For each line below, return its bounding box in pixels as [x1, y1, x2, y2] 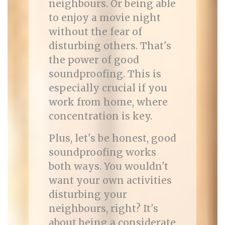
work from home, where [48, 96, 168, 108]
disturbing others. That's [48, 40, 171, 52]
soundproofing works [48, 146, 156, 158]
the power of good [48, 54, 139, 66]
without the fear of [48, 26, 142, 38]
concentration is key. [48, 110, 152, 122]
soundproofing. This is [48, 68, 161, 80]
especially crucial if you [48, 82, 167, 94]
